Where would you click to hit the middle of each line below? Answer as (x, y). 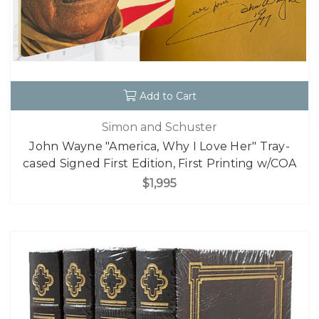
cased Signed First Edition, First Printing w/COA (159, 164)
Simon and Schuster (159, 127)
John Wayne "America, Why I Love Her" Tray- (159, 147)
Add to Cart (168, 96)
